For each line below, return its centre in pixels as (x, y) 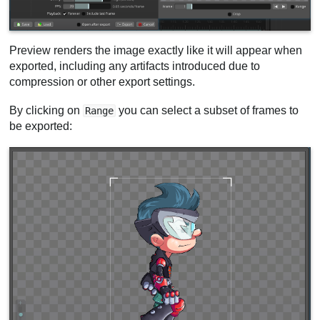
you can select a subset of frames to (207, 111)
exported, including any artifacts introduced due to (135, 66)
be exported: (41, 126)
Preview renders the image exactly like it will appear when (156, 51)
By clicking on (46, 111)
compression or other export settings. (102, 82)
